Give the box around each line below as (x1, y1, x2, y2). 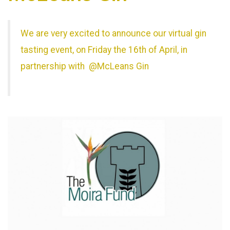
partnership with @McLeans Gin (21, 61, 151, 71)
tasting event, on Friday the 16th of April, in (21, 44, 187, 55)
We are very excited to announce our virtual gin (21, 28, 206, 39)
